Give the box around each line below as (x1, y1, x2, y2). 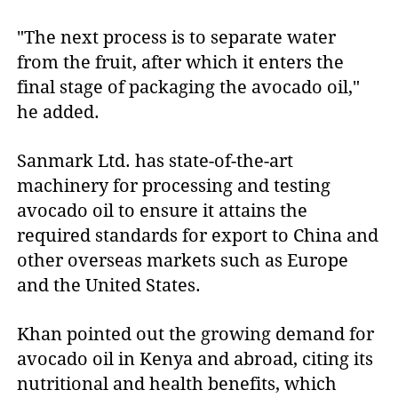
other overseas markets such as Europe (17, 250, 349, 272)
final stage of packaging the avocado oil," (17, 76, 361, 99)
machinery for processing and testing (17, 175, 331, 197)
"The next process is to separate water (17, 27, 337, 49)
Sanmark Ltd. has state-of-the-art (17, 150, 294, 172)
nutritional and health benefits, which (17, 373, 338, 395)
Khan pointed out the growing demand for (17, 323, 375, 346)
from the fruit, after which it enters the (17, 52, 345, 74)
